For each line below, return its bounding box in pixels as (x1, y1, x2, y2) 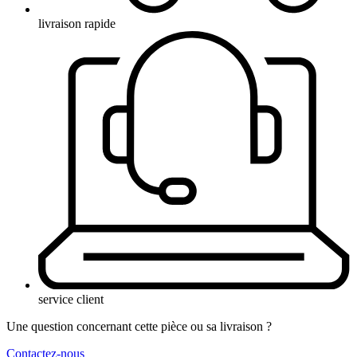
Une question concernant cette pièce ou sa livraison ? (6, 319, 272, 333)
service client (38, 292, 104, 306)
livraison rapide (38, 16, 116, 30)
